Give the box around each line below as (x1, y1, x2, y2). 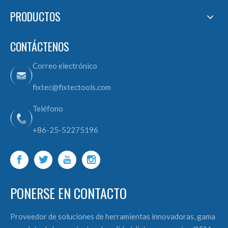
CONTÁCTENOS (10, 38, 69, 54)
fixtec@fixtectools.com (33, 82, 111, 92)
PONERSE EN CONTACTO (10, 183, 127, 203)
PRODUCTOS (10, 8, 61, 24)
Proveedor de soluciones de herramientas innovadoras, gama (10, 212, 215, 221)
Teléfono (33, 104, 63, 113)
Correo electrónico (33, 61, 97, 70)
